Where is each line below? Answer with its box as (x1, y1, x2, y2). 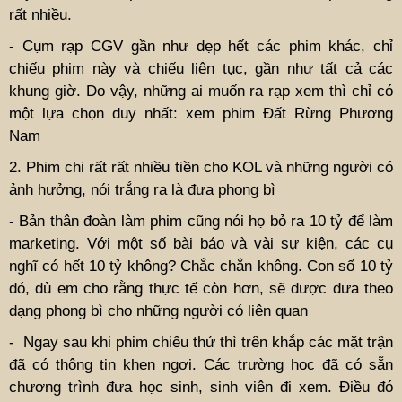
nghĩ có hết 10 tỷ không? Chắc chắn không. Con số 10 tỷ (9, 257, 393, 275)
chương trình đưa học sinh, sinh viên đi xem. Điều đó (9, 378, 393, 396)
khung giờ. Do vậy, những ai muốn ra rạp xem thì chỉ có (9, 82, 393, 100)
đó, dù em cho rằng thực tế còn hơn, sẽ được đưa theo (9, 279, 393, 297)
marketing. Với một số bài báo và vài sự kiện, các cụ (9, 234, 393, 252)
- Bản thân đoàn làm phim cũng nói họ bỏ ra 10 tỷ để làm (9, 212, 393, 230)
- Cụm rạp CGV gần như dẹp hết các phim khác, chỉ (9, 37, 393, 55)
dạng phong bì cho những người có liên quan (9, 301, 308, 319)
